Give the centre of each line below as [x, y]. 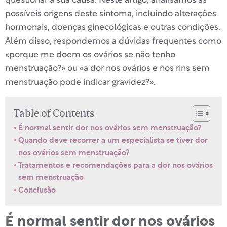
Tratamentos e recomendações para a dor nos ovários [116, 165]
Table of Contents [54, 113]
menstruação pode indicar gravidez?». [80, 83]
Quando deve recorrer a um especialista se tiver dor [113, 140]
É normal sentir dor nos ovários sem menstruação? [110, 128]
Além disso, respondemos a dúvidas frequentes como [113, 42]
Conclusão [37, 190]
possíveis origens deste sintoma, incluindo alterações [111, 14]
